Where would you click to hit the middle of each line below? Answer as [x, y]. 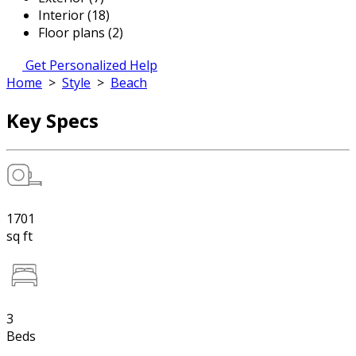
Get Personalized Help [91, 65]
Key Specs [52, 120]
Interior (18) [74, 15]
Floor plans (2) [81, 33]
